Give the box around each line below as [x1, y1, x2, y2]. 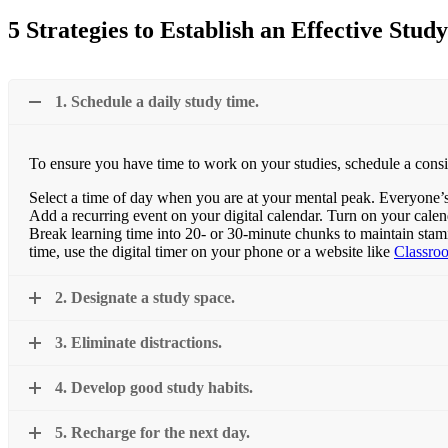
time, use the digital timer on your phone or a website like [29, 243, 394, 261]
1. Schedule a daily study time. [55, 93, 259, 111]
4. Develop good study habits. [55, 379, 253, 397]
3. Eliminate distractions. [55, 334, 222, 352]
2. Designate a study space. [55, 289, 235, 307]
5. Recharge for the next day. [55, 424, 250, 442]
